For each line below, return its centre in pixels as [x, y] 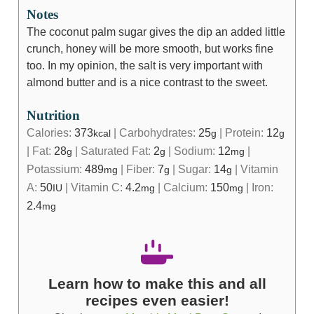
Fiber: [142, 169]
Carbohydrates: [158, 133]
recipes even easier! [157, 300]
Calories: [50, 133]
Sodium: [196, 151]
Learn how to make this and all [157, 283]
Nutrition [53, 116]
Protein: [245, 133]
